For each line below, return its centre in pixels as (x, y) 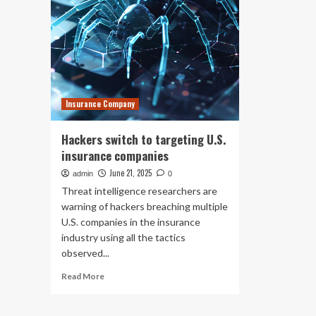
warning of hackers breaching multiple (145, 206)
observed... (85, 253)
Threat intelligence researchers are (139, 191)
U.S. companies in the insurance (131, 222)
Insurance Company (100, 104)
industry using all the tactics (123, 237)
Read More (83, 276)
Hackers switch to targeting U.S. (144, 139)
